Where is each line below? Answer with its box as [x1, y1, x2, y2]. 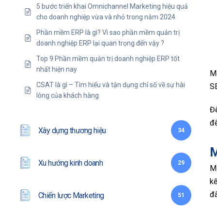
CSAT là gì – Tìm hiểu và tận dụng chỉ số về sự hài [36, 81, 185, 89]
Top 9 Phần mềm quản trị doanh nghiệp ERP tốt [36, 55, 180, 63]
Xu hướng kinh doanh [38, 158, 103, 168]
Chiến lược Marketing [38, 190, 104, 200]
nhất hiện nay [36, 65, 77, 74]
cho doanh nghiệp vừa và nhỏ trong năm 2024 [36, 13, 175, 21]
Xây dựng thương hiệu [38, 125, 106, 135]
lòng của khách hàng [36, 92, 99, 100]
